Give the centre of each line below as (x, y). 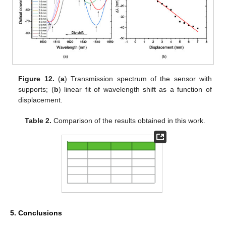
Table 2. (38, 120)
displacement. (41, 100)
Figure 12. (36, 78)
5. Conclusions (36, 213)
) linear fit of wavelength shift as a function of (135, 89)
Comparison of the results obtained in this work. (129, 120)
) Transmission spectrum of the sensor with (138, 78)
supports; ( (36, 89)
